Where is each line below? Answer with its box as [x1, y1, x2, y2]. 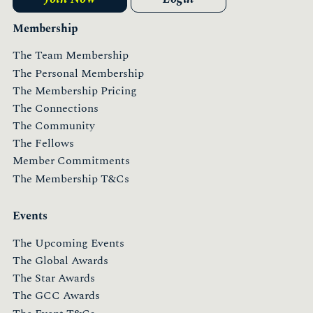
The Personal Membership [13, 64, 144, 82]
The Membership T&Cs [13, 170, 129, 187]
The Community [13, 117, 95, 135]
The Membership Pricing [13, 82, 137, 99]
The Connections [13, 99, 99, 117]
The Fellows [13, 135, 74, 152]
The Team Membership [13, 47, 129, 64]
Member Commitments [13, 152, 130, 170]
